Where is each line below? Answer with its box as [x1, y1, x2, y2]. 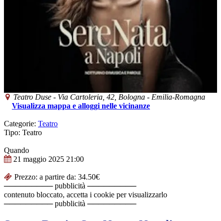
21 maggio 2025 [13, 154, 64, 163]
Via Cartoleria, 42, [58, 92, 119, 101]
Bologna [118, 92, 146, 101]
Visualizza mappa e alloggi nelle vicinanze [12, 101, 150, 110]
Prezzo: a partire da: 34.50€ [14, 172, 100, 181]
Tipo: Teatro [4, 128, 42, 137]
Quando [4, 146, 29, 154]
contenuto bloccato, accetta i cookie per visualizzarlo [4, 190, 167, 199]
